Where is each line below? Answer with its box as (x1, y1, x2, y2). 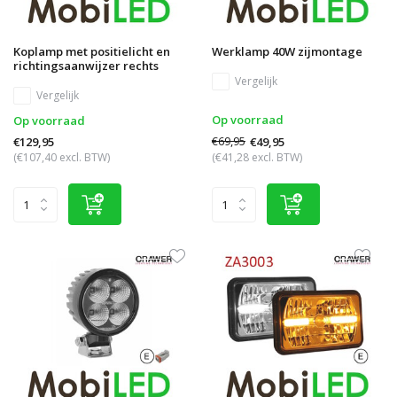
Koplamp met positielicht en (13, 43, 170, 60)
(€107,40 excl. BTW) (13, 150, 110, 166)
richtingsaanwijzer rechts (13, 58, 159, 74)
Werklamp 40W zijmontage (212, 43, 362, 60)
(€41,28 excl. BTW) (212, 150, 302, 166)
